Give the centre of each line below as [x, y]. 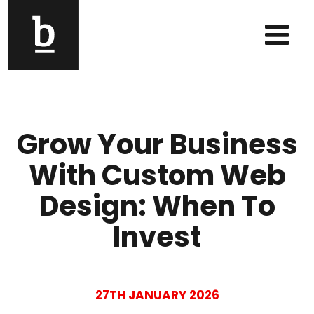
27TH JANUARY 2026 [157, 295]
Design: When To [157, 206]
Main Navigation [58, 43]
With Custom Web [157, 175]
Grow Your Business [157, 144]
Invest [157, 237]
